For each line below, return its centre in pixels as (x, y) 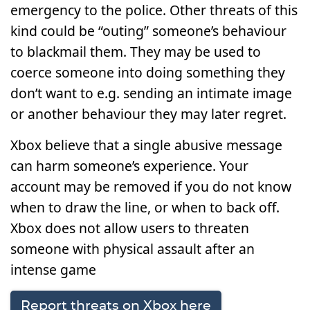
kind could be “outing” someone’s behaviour (148, 31)
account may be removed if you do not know (151, 186)
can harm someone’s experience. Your (129, 166)
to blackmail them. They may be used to (136, 52)
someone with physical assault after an (133, 249)
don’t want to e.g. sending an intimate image (151, 93)
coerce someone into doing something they (148, 72)
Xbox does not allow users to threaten (130, 228)
